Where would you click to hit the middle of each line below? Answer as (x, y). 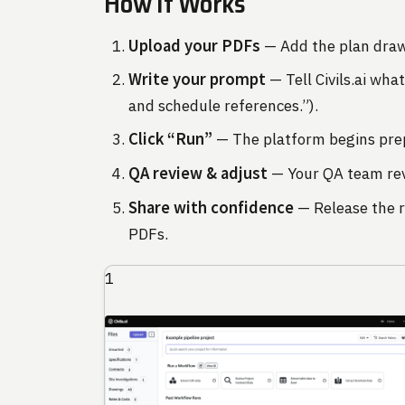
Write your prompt (198, 80)
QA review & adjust (198, 174)
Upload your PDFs (195, 45)
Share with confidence (212, 207)
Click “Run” (171, 139)
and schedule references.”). (224, 106)
